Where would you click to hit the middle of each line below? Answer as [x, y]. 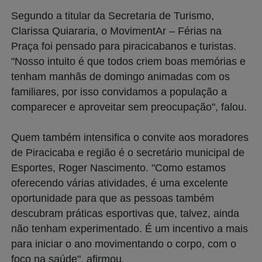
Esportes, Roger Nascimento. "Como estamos [118, 168]
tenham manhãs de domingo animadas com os [120, 76]
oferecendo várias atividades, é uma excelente [120, 183]
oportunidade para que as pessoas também [113, 198]
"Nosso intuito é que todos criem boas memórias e [128, 61]
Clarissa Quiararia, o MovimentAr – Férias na [116, 31]
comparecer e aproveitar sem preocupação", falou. [129, 107]
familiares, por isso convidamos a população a [119, 92]
